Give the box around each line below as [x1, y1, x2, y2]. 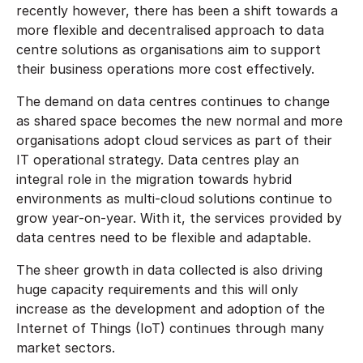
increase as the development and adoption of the [16, 300, 325, 317]
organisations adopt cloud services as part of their [16, 131, 332, 148]
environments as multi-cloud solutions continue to [16, 190, 332, 207]
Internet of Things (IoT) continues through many [16, 319, 324, 336]
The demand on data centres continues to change [16, 92, 330, 109]
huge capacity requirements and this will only [16, 280, 298, 297]
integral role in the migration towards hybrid [16, 170, 292, 187]
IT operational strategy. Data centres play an [16, 151, 299, 168]
